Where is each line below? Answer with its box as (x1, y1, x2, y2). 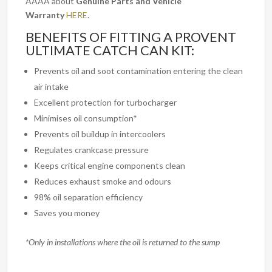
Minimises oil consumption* (34, 113, 138, 124)
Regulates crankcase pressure (34, 144, 149, 155)
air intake (34, 81, 69, 92)
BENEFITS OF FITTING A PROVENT (25, 29, 237, 46)
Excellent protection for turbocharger (34, 97, 177, 108)
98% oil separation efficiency (34, 192, 143, 203)
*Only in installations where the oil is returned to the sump (25, 237, 220, 248)
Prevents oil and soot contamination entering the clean (34, 66, 243, 76)
